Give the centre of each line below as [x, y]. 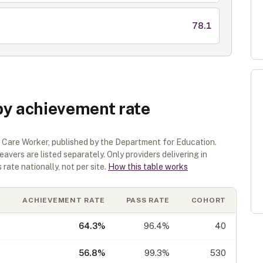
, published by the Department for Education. [132, 142]
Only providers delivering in [157, 154]
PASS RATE [148, 200]
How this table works [148, 167]
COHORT [208, 200]
